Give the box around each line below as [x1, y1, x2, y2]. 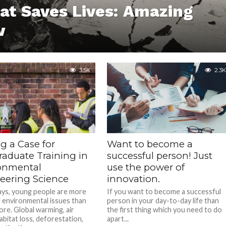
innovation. [107, 173, 160, 185]
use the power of [107, 161, 185, 173]
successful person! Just [107, 150, 213, 161]
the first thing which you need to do [107, 205, 222, 214]
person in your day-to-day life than [107, 196, 219, 205]
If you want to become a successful [107, 187, 221, 196]
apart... [107, 214, 129, 223]
